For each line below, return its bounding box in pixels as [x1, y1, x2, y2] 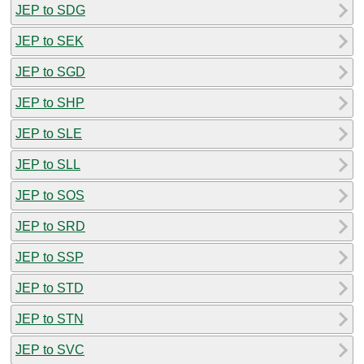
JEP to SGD [15, 64, 85, 79]
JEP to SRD [15, 219, 85, 233]
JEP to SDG [15, 2, 85, 17]
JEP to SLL [15, 157, 80, 171]
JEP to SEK [15, 33, 84, 48]
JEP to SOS [15, 188, 84, 202]
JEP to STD [15, 280, 84, 295]
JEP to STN [15, 311, 84, 326]
